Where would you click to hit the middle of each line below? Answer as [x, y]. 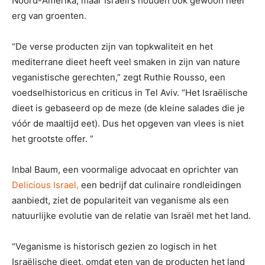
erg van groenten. [49, 15]
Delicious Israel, [45, 185]
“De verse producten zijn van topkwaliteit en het [112, 46]
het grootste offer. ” [53, 138]
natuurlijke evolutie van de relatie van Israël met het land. [131, 215]
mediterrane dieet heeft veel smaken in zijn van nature [126, 62]
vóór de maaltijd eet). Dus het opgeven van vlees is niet [128, 123]
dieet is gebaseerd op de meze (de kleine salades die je [128, 108]
